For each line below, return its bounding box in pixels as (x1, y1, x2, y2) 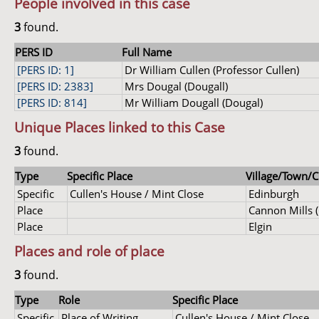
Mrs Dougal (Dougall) (125, 79, 228, 93)
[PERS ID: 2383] (17, 79, 93, 93)
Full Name (122, 45, 172, 59)
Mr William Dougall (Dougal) (125, 95, 263, 110)
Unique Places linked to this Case (14, 118, 225, 136)
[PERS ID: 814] (17, 95, 87, 110)
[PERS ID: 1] (17, 63, 74, 77)
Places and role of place (14, 242, 164, 260)
